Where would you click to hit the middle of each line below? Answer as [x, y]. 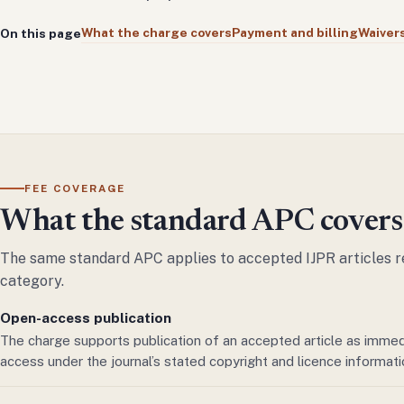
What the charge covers [156, 33]
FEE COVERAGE [75, 188]
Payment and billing [295, 33]
